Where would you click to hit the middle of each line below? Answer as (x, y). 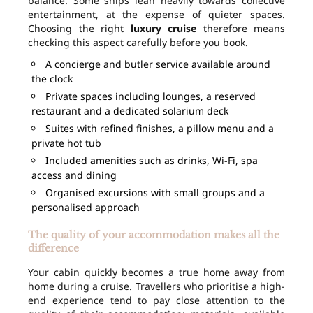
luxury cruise (163, 29)
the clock (52, 79)
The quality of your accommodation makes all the (154, 235)
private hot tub (66, 143)
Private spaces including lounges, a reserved (151, 96)
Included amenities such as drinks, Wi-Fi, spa (152, 161)
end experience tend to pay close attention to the (156, 300)
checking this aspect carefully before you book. (138, 43)
